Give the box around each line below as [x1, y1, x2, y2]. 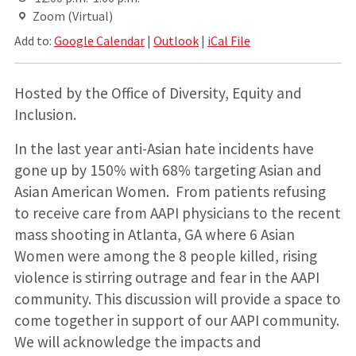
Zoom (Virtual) [33, 7, 114, 24]
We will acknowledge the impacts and [14, 331, 261, 351]
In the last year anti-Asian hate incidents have [14, 138, 314, 158]
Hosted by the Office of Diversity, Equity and [14, 83, 302, 103]
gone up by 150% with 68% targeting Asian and [14, 160, 322, 180]
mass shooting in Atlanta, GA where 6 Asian [14, 224, 295, 244]
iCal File [207, 32, 250, 48]
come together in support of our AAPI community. [14, 310, 339, 330]
